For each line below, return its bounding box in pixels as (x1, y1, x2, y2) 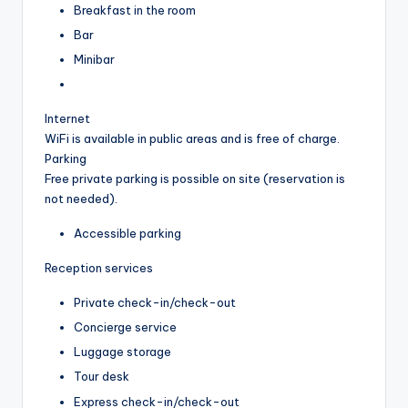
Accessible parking (74, 226, 181, 241)
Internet (45, 111, 90, 127)
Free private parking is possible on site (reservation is (45, 171, 345, 187)
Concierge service (74, 320, 177, 335)
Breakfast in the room (74, 2, 196, 17)
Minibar (74, 52, 115, 67)
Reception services (45, 260, 153, 276)
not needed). (45, 191, 117, 207)
